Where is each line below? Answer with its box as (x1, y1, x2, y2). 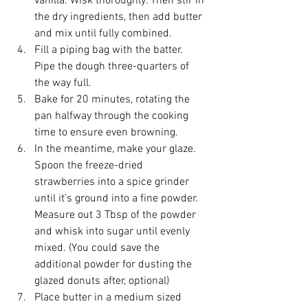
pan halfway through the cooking (34, 109, 191, 123)
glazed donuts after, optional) (34, 274, 169, 288)
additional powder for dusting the (34, 258, 195, 272)
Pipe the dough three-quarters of (34, 60, 192, 74)
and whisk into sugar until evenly (34, 225, 192, 239)
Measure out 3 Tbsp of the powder (34, 208, 199, 222)
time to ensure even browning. (34, 126, 178, 140)
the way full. (34, 76, 91, 90)
